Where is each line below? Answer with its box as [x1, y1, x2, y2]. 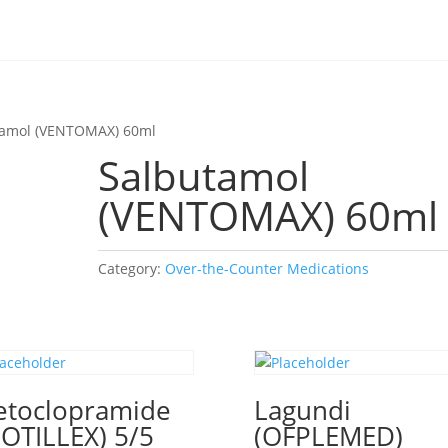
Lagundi [253, 392, 351, 428]
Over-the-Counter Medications [165, 259, 370, 278]
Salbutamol [98, 148, 310, 203]
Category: [98, 259, 166, 278]
